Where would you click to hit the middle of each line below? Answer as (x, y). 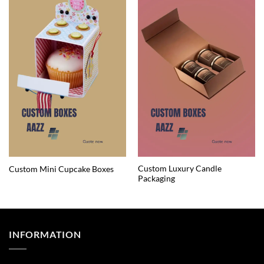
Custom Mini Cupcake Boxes (61, 169)
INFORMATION (45, 235)
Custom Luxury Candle (179, 169)
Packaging (156, 179)
